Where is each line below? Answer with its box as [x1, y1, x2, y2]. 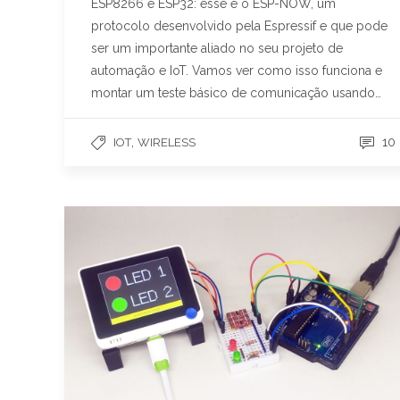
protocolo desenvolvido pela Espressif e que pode [91, 18, 387, 33]
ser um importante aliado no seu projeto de [91, 40, 343, 55]
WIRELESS [137, 135, 196, 149]
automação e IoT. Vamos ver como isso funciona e [91, 62, 382, 78]
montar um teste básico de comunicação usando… [91, 85, 381, 100]
